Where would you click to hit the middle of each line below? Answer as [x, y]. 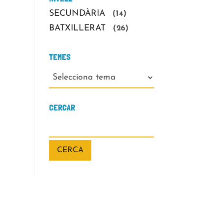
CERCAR [62, 107]
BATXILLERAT [77, 28]
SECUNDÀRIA [77, 14]
